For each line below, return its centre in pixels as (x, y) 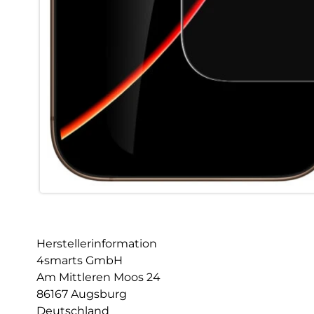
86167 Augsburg (82, 294)
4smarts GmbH (80, 261)
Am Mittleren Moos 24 (98, 278)
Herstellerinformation (97, 244)
